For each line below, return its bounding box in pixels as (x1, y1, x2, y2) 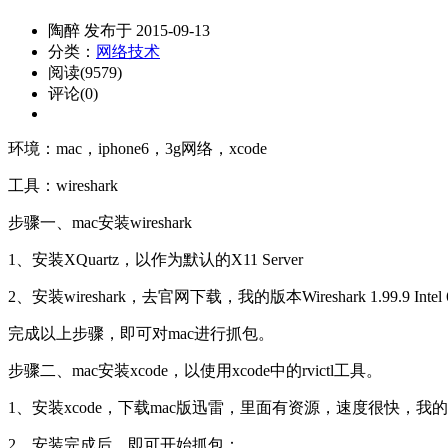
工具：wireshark (8, 176, 118, 194)
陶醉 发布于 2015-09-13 (48, 21, 210, 39)
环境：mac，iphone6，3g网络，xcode (8, 139, 267, 157)
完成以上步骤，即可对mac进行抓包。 (8, 324, 274, 342)
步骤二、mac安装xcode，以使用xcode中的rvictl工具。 (8, 361, 382, 379)
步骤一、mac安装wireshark (8, 213, 192, 231)
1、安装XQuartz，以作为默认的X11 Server (8, 250, 303, 268)
